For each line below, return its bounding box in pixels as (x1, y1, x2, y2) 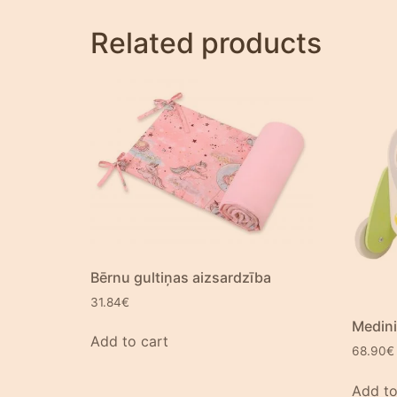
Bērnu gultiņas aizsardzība (90, 268, 271, 286)
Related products (90, 25, 322, 60)
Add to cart (90, 332, 168, 351)
